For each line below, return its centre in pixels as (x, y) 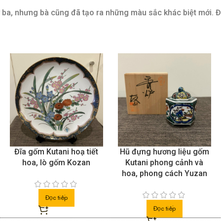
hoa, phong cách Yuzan (164, 174)
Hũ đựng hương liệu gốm (164, 152)
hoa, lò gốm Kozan (56, 163)
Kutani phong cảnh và (165, 163)
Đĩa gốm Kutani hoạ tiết (56, 152)
